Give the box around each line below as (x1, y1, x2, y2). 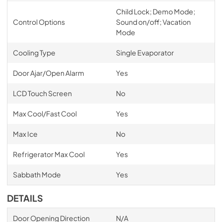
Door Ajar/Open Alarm (12, 68, 84, 77)
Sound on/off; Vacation (115, 17, 191, 26)
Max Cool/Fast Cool (12, 109, 77, 118)
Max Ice (12, 129, 38, 138)
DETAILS (7, 192, 43, 204)
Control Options (12, 17, 65, 26)
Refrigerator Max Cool (12, 149, 85, 159)
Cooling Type (12, 48, 55, 57)
